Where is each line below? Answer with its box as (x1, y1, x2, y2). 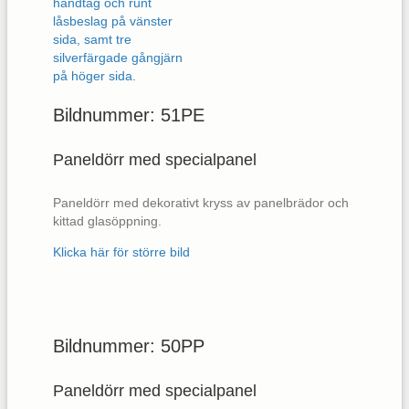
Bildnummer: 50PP (53, 336, 204, 356)
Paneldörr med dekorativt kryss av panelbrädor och (53, 195, 349, 210)
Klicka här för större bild (53, 245, 190, 259)
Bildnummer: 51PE (53, 105, 204, 126)
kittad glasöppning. (53, 214, 162, 228)
